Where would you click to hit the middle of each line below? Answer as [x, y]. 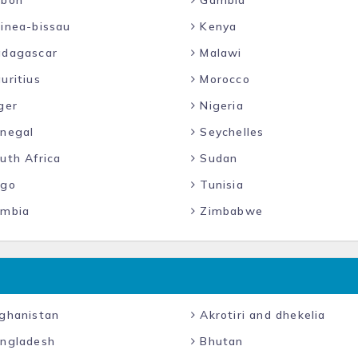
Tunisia [220, 185]
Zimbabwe [230, 211]
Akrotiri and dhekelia [261, 315]
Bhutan [220, 341]
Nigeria [220, 105]
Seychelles [230, 132]
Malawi [219, 53]
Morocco [223, 79]
